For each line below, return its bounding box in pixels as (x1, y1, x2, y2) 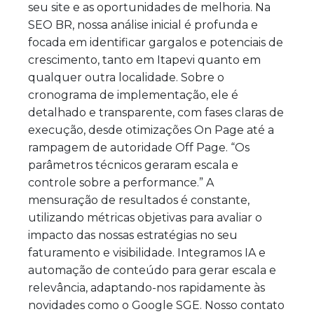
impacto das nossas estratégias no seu (28, 228, 238, 242)
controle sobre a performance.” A (28, 175, 214, 189)
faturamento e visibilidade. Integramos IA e (28, 245, 266, 259)
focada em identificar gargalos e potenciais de (28, 35, 283, 49)
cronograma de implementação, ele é (28, 88, 238, 102)
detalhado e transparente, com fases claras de (28, 105, 284, 119)
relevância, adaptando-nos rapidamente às (28, 280, 265, 294)
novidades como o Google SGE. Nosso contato (28, 298, 285, 312)
